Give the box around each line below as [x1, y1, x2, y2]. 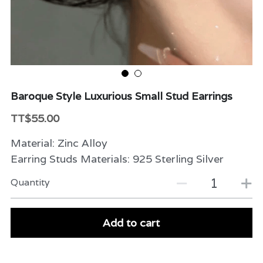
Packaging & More [43, 68, 127, 80]
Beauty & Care [43, 14, 107, 26]
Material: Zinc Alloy [10, 136, 107, 150]
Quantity [10, 176, 50, 188]
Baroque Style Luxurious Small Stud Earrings [10, 89, 232, 103]
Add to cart [103, 216, 160, 230]
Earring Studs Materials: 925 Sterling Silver [10, 152, 224, 166]
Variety [43, 41, 76, 53]
